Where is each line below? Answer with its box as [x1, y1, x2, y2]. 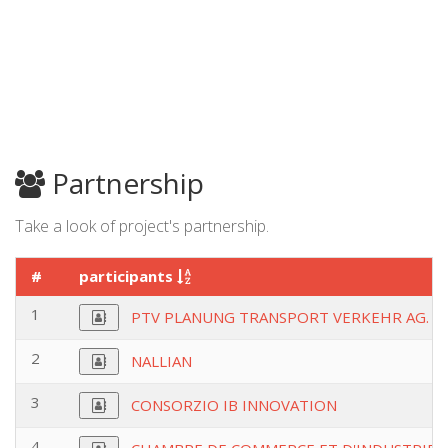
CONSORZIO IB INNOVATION [131, 395, 337, 415]
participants [79, 266, 177, 286]
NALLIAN [131, 351, 192, 371]
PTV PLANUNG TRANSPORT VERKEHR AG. [131, 307, 429, 327]
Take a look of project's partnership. [15, 215, 269, 237]
